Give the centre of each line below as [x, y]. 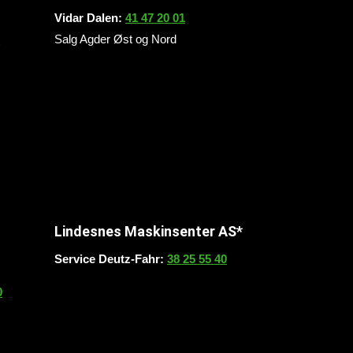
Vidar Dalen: [89, 18]
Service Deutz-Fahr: [110, 258]
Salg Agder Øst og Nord [115, 39]
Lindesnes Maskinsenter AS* [148, 231]
